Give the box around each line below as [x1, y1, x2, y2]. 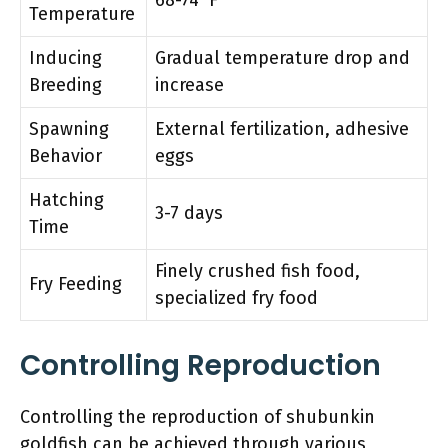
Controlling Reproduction [20, 345, 381, 385]
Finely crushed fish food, [155, 259, 360, 282]
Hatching [29, 188, 104, 211]
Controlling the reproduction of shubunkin [20, 405, 375, 428]
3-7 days [155, 201, 223, 224]
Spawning [29, 117, 109, 140]
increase [155, 73, 224, 96]
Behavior [29, 144, 102, 167]
